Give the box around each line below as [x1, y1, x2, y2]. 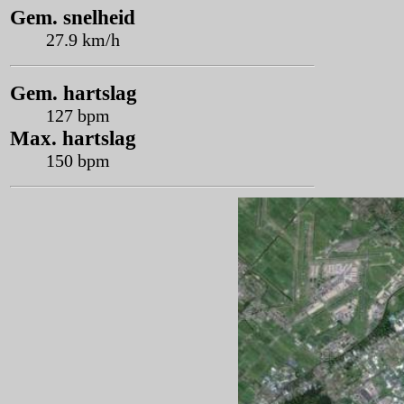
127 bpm [46, 106, 110, 125]
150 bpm [46, 151, 110, 170]
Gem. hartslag [10, 81, 137, 105]
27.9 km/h [46, 30, 120, 50]
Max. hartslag [10, 126, 136, 150]
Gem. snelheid [10, 5, 135, 29]
